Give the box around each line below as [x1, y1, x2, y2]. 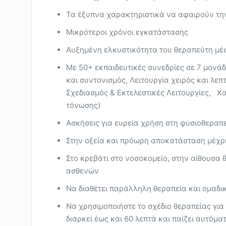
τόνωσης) [66, 100, 100, 110]
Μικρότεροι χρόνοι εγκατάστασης [66, 27, 188, 37]
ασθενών [66, 166, 99, 176]
